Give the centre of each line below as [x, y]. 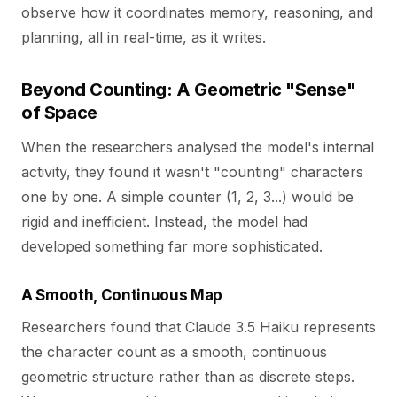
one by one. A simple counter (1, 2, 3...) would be [187, 197]
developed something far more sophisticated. [172, 246]
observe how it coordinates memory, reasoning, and [197, 12]
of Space [59, 113]
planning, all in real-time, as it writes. [144, 37]
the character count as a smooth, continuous [174, 352]
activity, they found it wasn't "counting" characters [192, 172]
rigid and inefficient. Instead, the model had [164, 222]
